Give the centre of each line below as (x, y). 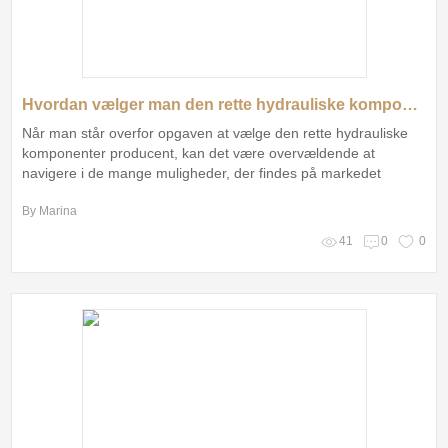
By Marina (50, 210)
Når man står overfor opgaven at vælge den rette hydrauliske (215, 132)
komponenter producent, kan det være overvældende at (199, 152)
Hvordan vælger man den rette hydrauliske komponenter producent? (410, 104)
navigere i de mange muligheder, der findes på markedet (202, 172)
